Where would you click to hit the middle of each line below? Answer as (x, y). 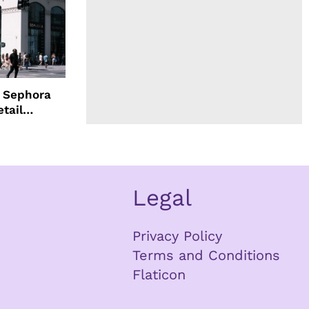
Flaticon (159, 274)
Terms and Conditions (207, 255)
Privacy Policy (178, 236)
